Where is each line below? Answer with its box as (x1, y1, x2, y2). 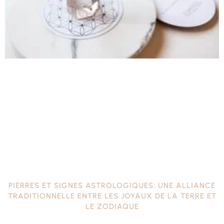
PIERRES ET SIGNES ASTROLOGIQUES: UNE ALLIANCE (8, 180, 215, 190)
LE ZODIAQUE (85, 201, 139, 211)
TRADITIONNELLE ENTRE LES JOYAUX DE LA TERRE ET (7, 191, 216, 200)
